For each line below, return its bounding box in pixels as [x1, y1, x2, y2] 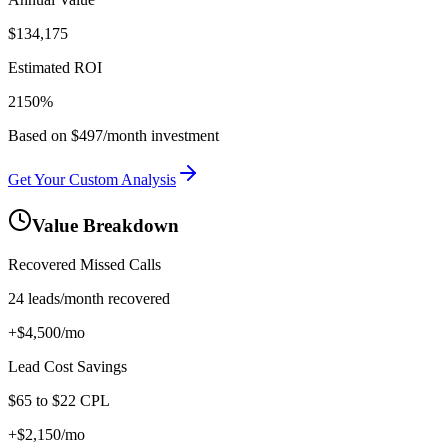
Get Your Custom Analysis [8, 171, 176, 189]
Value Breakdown [32, 215, 179, 237]
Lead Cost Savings [8, 357, 127, 375]
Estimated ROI [8, 59, 102, 77]
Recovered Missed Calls [8, 255, 161, 273]
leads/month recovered [24, 289, 170, 307]
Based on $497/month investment [8, 127, 219, 145]
